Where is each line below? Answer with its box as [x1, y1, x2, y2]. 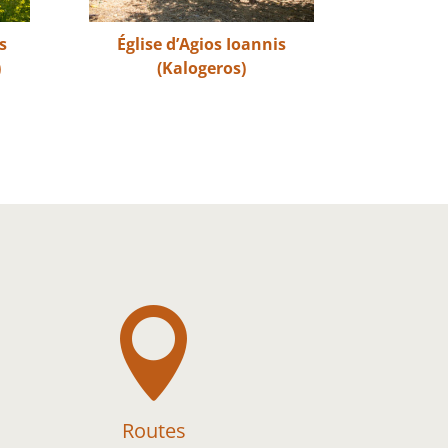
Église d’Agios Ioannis [116, 32, 286, 55]
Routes [122, 416, 187, 444]
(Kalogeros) [156, 56, 246, 79]
